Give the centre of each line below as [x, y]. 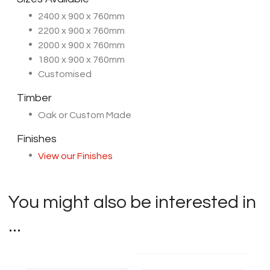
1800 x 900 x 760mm [81, 60]
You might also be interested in [132, 202]
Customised [65, 74]
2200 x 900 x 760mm [81, 31]
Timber [34, 98]
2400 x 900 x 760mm [81, 16]
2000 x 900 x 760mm [81, 45]
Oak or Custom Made [85, 115]
